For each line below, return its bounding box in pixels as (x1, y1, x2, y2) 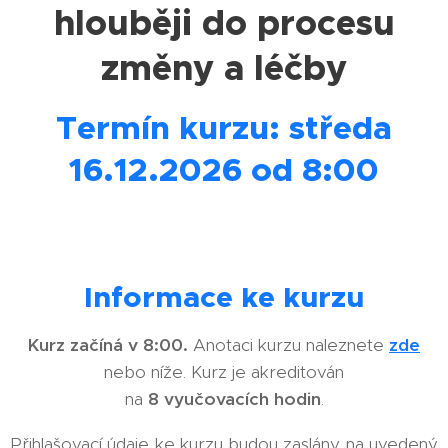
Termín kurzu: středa (56, 107, 392, 149)
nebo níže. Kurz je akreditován (104, 361, 344, 383)
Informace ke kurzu (84, 278, 364, 316)
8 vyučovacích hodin (147, 388, 321, 410)
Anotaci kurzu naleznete (188, 334, 389, 356)
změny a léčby (101, 46, 347, 90)
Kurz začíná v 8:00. (28, 334, 188, 356)
